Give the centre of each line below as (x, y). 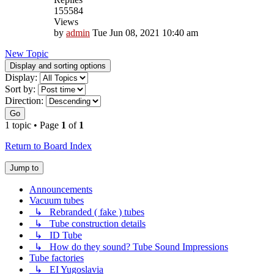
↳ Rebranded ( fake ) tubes (89, 212)
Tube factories (57, 258)
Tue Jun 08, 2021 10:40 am (145, 33)
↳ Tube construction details (90, 224)
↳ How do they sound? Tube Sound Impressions (131, 247)
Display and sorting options (58, 66)
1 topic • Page (33, 125)
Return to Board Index (48, 146)
